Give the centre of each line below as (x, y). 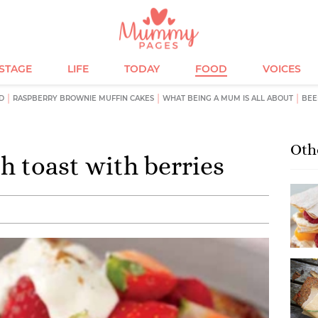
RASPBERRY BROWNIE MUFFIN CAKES (84, 98)
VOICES (281, 69)
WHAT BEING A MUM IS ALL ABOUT (228, 98)
